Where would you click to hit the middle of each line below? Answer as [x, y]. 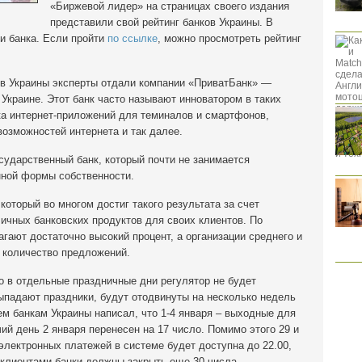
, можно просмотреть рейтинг [229, 38]
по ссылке [133, 38]
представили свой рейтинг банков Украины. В [162, 22]
